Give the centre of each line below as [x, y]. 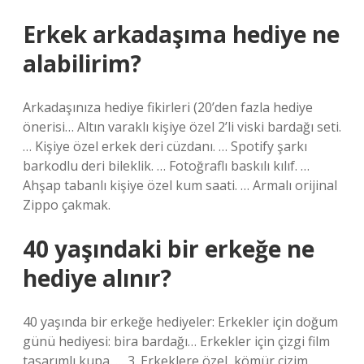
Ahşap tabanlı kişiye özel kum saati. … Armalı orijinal [180, 185]
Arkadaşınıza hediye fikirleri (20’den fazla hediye [168, 107]
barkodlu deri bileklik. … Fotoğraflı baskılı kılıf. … [166, 166]
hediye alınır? [97, 278]
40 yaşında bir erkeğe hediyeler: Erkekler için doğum [180, 322]
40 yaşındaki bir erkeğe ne [169, 249]
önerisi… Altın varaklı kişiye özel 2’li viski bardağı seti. [182, 127]
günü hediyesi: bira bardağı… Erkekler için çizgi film [176, 341]
